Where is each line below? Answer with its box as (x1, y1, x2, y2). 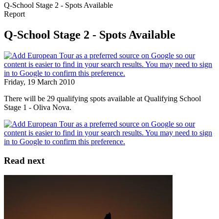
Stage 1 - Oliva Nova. (4, 103, 71, 111)
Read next (4, 155, 44, 166)
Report (4, 10, 25, 18)
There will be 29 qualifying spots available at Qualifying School (4, 94, 201, 103)
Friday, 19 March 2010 (4, 77, 75, 86)
